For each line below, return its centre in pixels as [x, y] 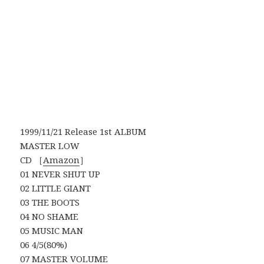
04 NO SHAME [49, 217]
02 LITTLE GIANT [56, 188]
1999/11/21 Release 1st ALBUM [83, 132]
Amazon [62, 160]
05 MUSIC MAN [52, 231]
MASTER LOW [50, 146]
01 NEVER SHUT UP [60, 174]
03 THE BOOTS [50, 202]
